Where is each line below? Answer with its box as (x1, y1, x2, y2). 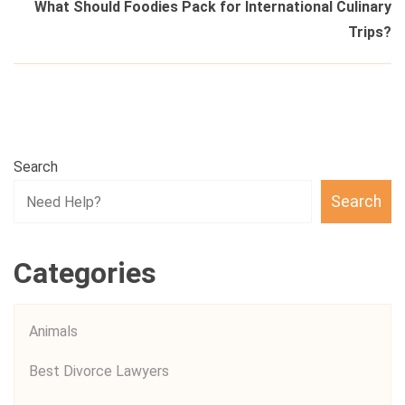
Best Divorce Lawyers (29, 363, 169, 380)
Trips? (348, 24, 391, 41)
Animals (29, 323, 78, 340)
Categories (14, 256, 156, 290)
